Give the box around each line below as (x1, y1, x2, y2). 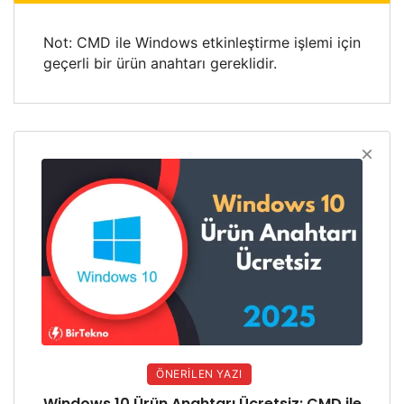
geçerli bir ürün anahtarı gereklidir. (43, 54, 277, 73)
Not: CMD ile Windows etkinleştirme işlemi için (43, 33, 361, 52)
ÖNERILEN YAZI (156, 367, 243, 381)
